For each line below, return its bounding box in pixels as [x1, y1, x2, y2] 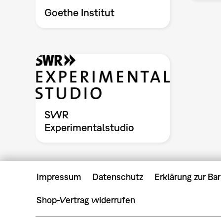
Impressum [37, 172, 81, 183]
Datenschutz [92, 172, 144, 183]
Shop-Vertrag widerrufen [37, 195, 135, 206]
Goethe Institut [44, 6, 115, 19]
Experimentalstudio [44, 121, 135, 134]
